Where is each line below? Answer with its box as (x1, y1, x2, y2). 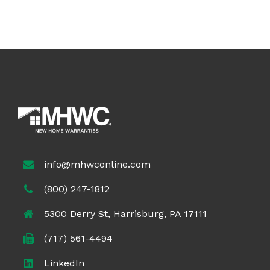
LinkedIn (44, 257, 84, 269)
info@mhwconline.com (44, 158, 151, 170)
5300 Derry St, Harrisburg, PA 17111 (44, 207, 207, 219)
